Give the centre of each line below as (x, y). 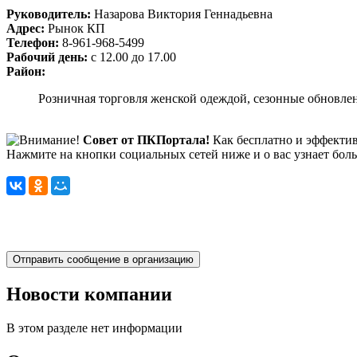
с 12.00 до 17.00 (132, 57)
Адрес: (25, 29)
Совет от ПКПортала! (146, 140)
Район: (26, 72)
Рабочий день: (47, 57)
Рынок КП (75, 29)
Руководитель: (49, 14)
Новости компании (89, 294)
